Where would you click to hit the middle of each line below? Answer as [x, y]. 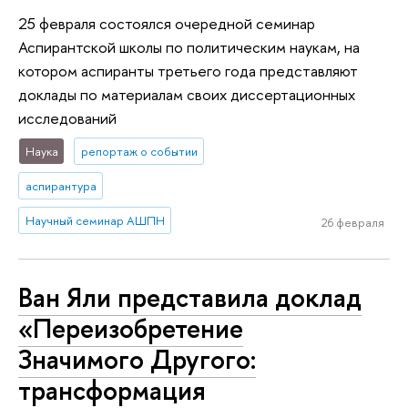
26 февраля [352, 223]
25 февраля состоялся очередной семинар [167, 24]
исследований [67, 118]
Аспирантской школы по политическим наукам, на [189, 47]
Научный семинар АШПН [95, 221]
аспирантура [61, 186]
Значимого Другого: [137, 360]
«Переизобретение [131, 329]
